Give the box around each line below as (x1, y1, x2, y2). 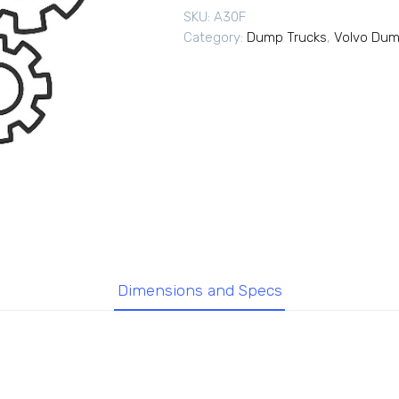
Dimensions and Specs (117, 281, 282, 299)
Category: (183, 29, 247, 46)
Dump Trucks (247, 29, 327, 46)
